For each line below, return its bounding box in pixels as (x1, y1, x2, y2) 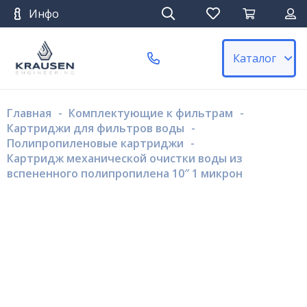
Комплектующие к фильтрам (69, 106, 234, 121)
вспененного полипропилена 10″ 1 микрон (7, 166, 243, 181)
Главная (7, 106, 51, 121)
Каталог (233, 51, 276, 66)
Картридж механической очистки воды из (7, 151, 243, 166)
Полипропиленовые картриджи (7, 136, 184, 151)
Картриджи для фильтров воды (7, 121, 184, 136)
